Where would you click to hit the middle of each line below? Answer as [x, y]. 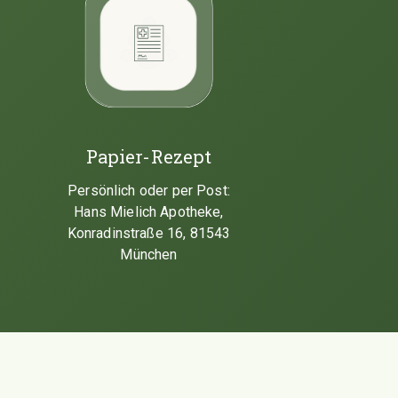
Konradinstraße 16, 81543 [149, 233]
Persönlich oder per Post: [149, 190]
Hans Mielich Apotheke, [149, 211]
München [149, 254]
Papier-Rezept [149, 156]
